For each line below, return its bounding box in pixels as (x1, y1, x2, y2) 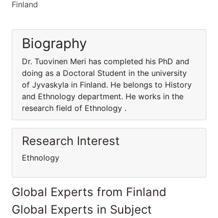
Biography (22, 35, 87, 52)
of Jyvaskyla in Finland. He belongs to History (22, 80, 192, 90)
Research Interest (22, 134, 120, 148)
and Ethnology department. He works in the (22, 91, 183, 101)
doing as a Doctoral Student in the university (22, 68, 187, 78)
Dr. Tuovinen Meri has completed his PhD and (22, 56, 189, 66)
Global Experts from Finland (12, 185, 166, 199)
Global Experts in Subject (12, 202, 152, 217)
